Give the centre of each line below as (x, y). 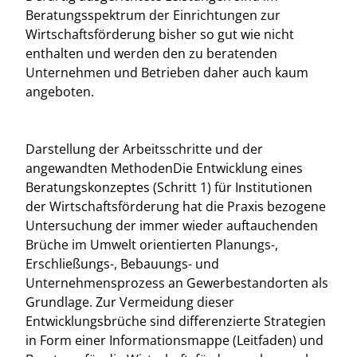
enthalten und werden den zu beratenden (151, 53)
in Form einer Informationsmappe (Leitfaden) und (175, 340)
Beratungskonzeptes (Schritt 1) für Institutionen (169, 187)
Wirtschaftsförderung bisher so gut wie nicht (160, 34)
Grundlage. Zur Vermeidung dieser (130, 302)
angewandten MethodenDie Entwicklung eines (164, 168)
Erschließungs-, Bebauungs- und (122, 264)
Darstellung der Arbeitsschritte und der (144, 149)
